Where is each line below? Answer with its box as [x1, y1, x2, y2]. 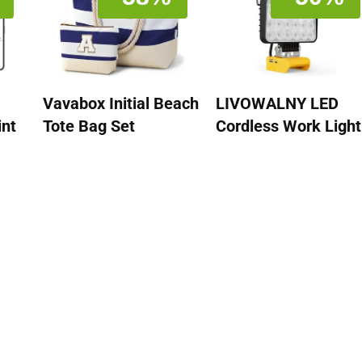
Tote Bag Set [42, 116, 135, 136]
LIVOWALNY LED [215, 93, 339, 113]
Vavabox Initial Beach [42, 93, 199, 113]
